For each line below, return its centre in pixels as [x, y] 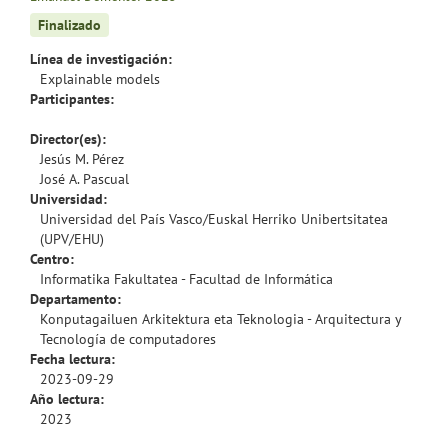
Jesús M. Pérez [82, 158]
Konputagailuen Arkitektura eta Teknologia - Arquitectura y [220, 318]
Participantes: [72, 98]
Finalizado [69, 24]
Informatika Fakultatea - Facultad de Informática [186, 278]
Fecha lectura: [72, 358]
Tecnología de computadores [128, 338]
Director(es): [68, 138]
